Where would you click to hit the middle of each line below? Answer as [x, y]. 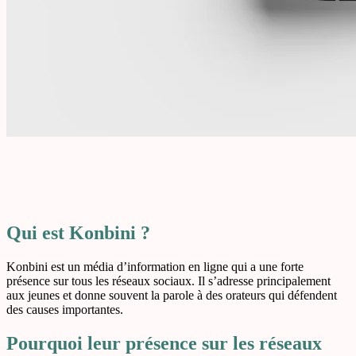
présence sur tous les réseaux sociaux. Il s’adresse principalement [168, 281]
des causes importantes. [65, 309]
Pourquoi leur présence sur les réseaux [164, 343]
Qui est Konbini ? [78, 232]
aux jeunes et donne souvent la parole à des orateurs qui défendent [172, 295]
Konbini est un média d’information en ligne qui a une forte [155, 266]
